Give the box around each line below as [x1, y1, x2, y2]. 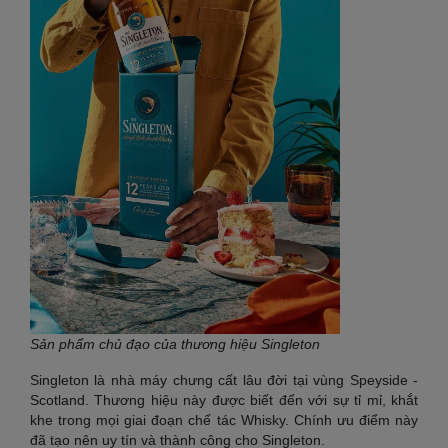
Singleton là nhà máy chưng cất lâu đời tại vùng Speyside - [30, 372, 418, 388]
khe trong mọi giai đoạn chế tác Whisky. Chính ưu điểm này [30, 412, 418, 428]
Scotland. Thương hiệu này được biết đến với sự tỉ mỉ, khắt [30, 392, 418, 408]
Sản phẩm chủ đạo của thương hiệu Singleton [30, 336, 320, 352]
